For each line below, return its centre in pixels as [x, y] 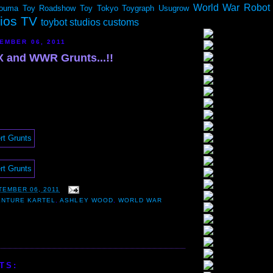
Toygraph [138, 8]
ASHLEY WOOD [87, 200]
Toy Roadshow [49, 8]
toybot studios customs [90, 22]
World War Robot [231, 8]
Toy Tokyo [99, 8]
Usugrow [173, 8]
